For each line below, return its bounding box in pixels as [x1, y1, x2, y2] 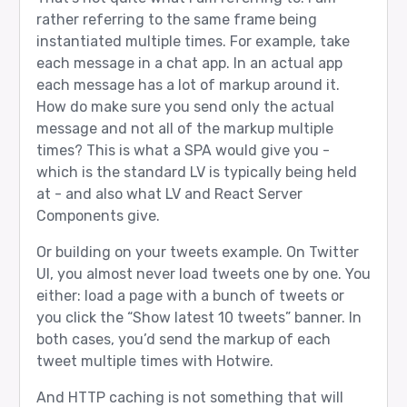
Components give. [35, 207, 160, 224]
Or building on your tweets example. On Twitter [35, 243, 359, 261]
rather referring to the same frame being [35, 11, 317, 28]
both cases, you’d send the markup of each [35, 331, 331, 348]
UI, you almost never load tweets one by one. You [35, 265, 371, 283]
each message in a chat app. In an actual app [35, 55, 342, 72]
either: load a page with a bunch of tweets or [35, 287, 344, 304]
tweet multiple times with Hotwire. [35, 352, 273, 370]
